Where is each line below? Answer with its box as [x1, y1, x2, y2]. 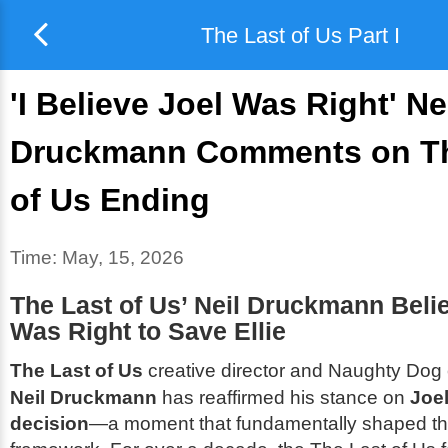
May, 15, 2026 [62, 247, 184, 268]
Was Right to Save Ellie [10, 318, 286, 345]
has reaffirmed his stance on [157, 386, 410, 408]
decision [10, 412, 89, 434]
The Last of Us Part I [200, 22, 400, 48]
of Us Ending [10, 182, 210, 218]
